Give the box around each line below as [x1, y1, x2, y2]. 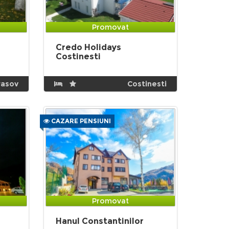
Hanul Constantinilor [55, 216, 144, 226]
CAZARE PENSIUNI [49, 117, 111, 125]
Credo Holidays [55, 42, 121, 52]
